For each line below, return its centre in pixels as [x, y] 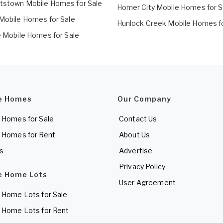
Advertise [136, 151]
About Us [135, 135]
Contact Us [138, 119]
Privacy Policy [142, 167]
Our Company [144, 99]
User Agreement [147, 183]
